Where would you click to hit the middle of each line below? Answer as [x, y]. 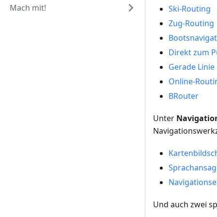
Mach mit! [28, 8]
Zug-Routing [191, 23]
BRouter [184, 96]
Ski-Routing [190, 9]
